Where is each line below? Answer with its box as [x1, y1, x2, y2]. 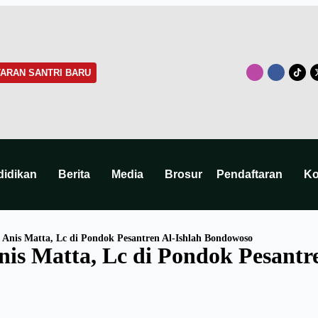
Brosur [165, 168, 202, 181]
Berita [58, 168, 90, 181]
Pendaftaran [216, 168, 283, 181]
